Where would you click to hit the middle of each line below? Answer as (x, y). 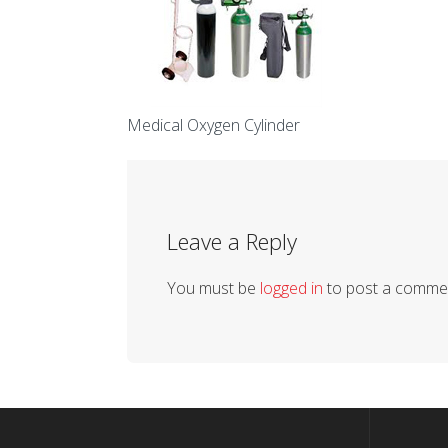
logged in (291, 288)
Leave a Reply (232, 241)
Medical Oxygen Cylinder (213, 125)
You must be (213, 288)
